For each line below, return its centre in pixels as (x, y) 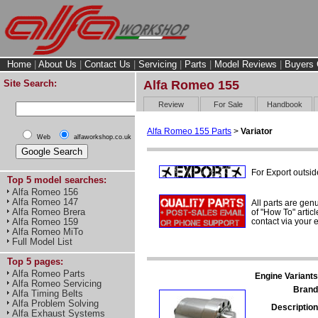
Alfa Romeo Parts (49, 274)
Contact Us (108, 64)
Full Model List (42, 242)
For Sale (228, 104)
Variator (257, 131)
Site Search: (30, 83)
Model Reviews (246, 64)
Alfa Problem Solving (55, 303)
